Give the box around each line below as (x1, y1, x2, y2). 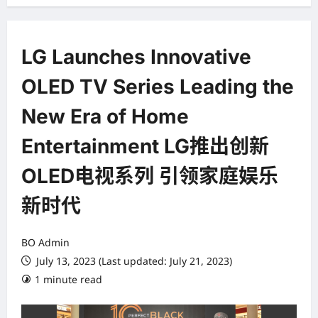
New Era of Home (21, 104, 189, 128)
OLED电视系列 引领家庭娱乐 (21, 163, 278, 188)
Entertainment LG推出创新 (21, 133, 269, 158)
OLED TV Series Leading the (21, 74, 294, 99)
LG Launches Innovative (21, 44, 251, 69)
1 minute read (35, 272, 102, 286)
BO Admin (21, 235, 70, 249)
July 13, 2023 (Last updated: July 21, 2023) (33, 253, 232, 268)
